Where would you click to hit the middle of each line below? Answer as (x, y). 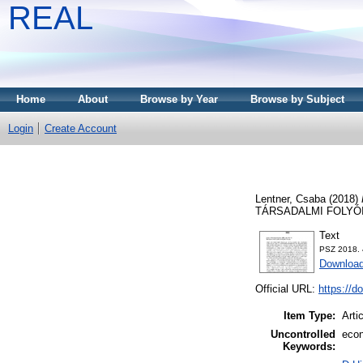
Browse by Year (179, 99)
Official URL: (287, 289)
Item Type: (310, 316)
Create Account (81, 128)
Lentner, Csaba (290, 199)
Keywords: (309, 347)
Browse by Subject (297, 99)
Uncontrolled (303, 335)
